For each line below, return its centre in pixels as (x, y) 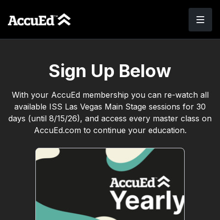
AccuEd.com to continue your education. (110, 130)
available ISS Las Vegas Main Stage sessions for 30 (110, 107)
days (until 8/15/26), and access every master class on (110, 118)
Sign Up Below (110, 71)
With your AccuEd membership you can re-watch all (110, 95)
